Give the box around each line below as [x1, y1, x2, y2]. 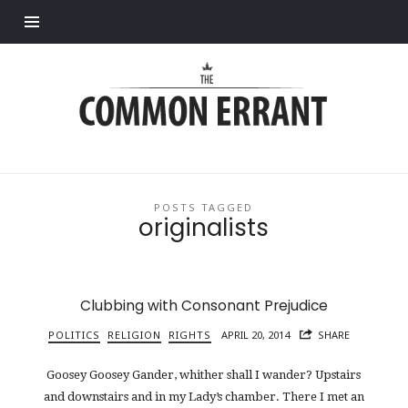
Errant [78, 86, 141, 109]
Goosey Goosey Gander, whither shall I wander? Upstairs [46, 367, 362, 382]
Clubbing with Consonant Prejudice [79, 296, 328, 316]
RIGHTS [168, 328, 211, 342]
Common [78, 62, 169, 86]
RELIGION [107, 328, 161, 342]
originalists [138, 210, 270, 244]
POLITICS [47, 328, 100, 342]
